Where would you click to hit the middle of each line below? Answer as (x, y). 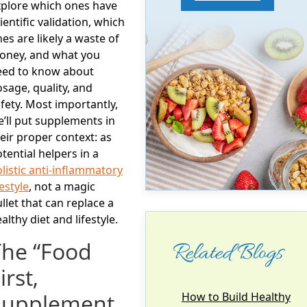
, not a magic (62, 186)
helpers (58, 153)
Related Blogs (228, 254)
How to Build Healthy (236, 297)
